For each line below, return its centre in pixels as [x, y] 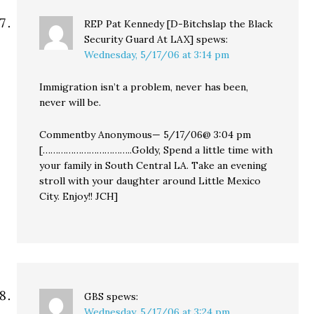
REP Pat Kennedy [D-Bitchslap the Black [179, 24]
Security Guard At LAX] [139, 39]
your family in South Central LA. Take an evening [153, 165]
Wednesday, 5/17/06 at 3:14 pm [157, 55]
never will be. [70, 102]
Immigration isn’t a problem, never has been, [144, 87]
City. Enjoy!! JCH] [79, 196]
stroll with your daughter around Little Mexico [150, 181]
